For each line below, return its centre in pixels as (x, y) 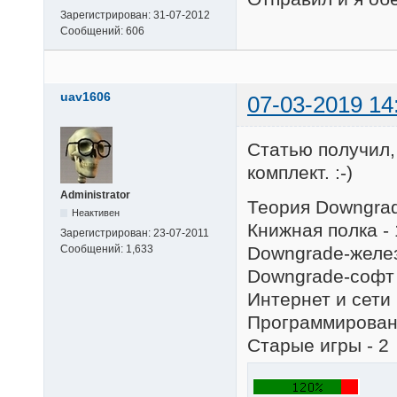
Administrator (95, 195)
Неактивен (96, 213)
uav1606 (86, 97)
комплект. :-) (300, 172)
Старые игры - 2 (318, 345)
